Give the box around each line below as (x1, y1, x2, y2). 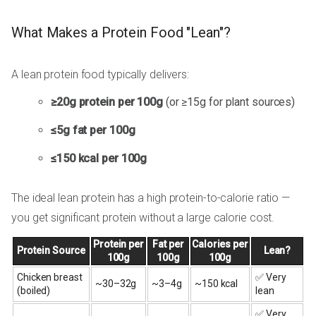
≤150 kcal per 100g (51, 152, 147, 166)
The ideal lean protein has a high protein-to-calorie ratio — (11, 191, 290, 205)
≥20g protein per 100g (51, 95, 163, 109)
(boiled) (17, 285, 51, 297)
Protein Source (16, 245, 86, 257)
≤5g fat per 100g (51, 123, 135, 138)
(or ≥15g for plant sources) (162, 95, 296, 109)
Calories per (192, 238, 248, 250)
